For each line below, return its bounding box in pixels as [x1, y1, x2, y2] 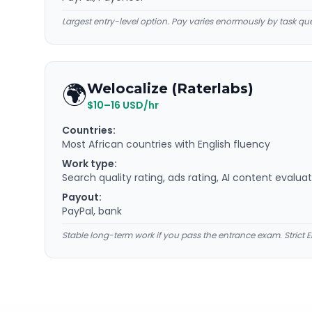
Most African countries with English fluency [62, 137, 270, 151]
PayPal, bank [62, 204, 122, 218]
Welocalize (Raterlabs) [87, 80, 253, 97]
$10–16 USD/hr [87, 98, 159, 112]
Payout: [62, 190, 102, 204]
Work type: [62, 157, 117, 171]
